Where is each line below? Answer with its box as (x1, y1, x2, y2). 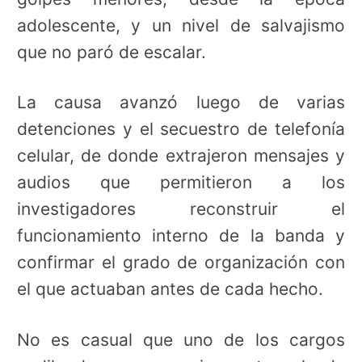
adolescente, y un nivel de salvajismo (17, 15, 345, 36)
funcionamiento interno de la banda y (17, 225, 345, 246)
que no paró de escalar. (17, 41, 206, 62)
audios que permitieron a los (17, 172, 345, 193)
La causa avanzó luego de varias (17, 92, 345, 113)
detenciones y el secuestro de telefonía (17, 119, 345, 140)
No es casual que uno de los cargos (17, 330, 345, 351)
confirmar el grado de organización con (17, 252, 345, 273)
